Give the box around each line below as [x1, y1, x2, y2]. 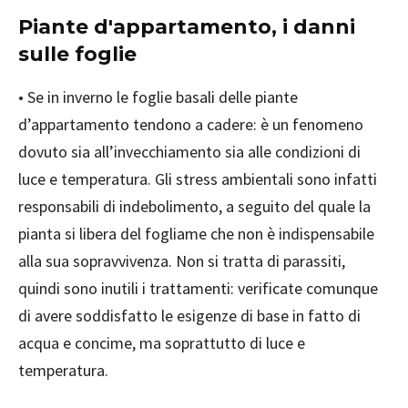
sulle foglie [18, 42, 137, 66]
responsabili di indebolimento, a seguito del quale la [18, 196, 371, 217]
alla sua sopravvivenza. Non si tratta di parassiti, [18, 250, 345, 271]
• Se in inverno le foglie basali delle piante [18, 87, 298, 107]
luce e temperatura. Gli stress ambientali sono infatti [18, 168, 377, 189]
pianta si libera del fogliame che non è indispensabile [18, 223, 374, 244]
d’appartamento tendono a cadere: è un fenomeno [18, 114, 363, 135]
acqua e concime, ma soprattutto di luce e [18, 332, 305, 353]
